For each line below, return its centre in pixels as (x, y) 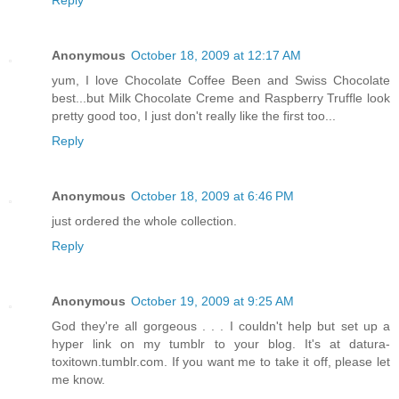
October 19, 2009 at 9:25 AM (212, 301)
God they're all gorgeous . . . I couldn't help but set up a (221, 326)
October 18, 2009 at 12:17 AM (216, 55)
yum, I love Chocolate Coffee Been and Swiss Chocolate (221, 80)
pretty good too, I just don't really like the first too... (194, 115)
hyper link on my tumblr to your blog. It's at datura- (221, 343)
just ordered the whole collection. (144, 220)
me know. (78, 379)
